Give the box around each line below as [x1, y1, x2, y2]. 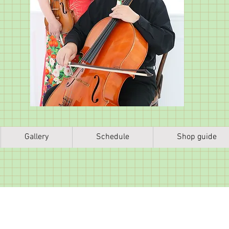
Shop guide [177, 132, 217, 142]
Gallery [25, 132, 49, 142]
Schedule [96, 132, 129, 142]
